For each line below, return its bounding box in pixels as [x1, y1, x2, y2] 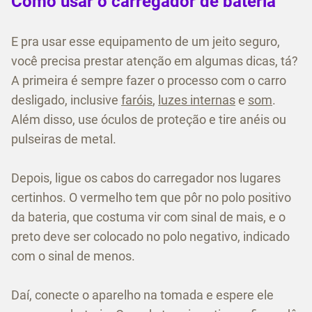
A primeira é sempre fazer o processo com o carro [11, 73, 286, 88]
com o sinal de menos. [11, 249, 135, 264]
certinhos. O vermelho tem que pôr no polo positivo [11, 190, 291, 205]
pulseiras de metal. [11, 132, 116, 147]
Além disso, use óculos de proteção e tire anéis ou [11, 112, 286, 127]
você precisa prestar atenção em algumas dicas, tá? [11, 54, 298, 69]
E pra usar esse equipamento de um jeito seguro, [11, 34, 280, 49]
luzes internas [158, 93, 235, 108]
